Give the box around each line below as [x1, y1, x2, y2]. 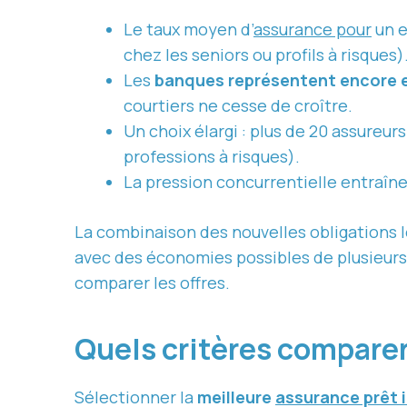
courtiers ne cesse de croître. [124, 94, 352, 116]
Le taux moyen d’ [124, 17, 253, 40]
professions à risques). [124, 144, 300, 167]
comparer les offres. [74, 271, 230, 293]
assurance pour [253, 17, 372, 40]
